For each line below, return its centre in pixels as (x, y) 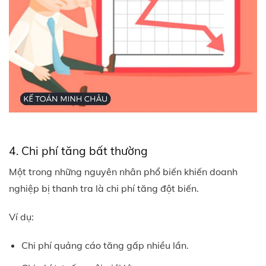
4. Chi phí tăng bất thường (78, 151)
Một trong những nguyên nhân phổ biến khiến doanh (123, 172)
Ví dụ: (21, 217)
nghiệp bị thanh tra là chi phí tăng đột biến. (104, 189)
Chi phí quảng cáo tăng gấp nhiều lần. (105, 246)
